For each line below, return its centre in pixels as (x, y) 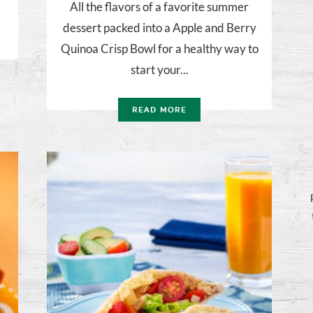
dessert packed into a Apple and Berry (159, 28)
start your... (159, 70)
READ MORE (159, 110)
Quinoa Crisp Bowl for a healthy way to (159, 49)
